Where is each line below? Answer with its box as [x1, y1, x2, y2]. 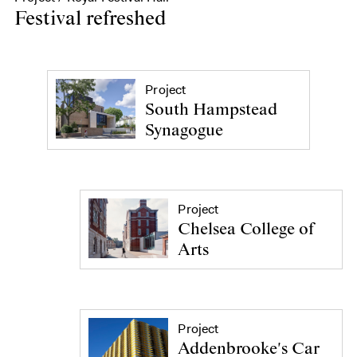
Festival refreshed [14, 7, 166, 32]
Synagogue [145, 120, 224, 142]
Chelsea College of [178, 219, 315, 241]
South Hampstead [145, 100, 278, 121]
